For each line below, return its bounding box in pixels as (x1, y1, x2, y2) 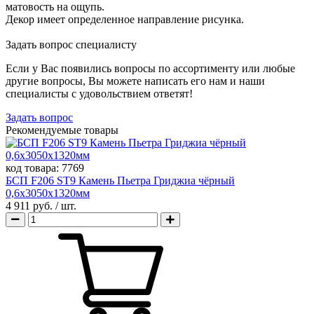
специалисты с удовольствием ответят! (6, 88, 193, 100)
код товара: (6, 162, 62, 175)
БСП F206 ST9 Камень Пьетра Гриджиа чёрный (6, 175, 235, 187)
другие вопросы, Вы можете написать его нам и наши (6, 75, 265, 88)
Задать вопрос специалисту (6, 39, 137, 51)
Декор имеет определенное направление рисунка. (6, 13, 244, 26)
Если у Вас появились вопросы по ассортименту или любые (6, 62, 295, 75)
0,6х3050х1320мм (6, 187, 90, 200)
